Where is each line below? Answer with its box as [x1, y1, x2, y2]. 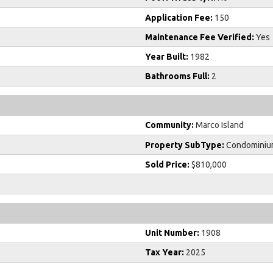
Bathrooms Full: [145, 71, 210, 82]
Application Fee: [145, 12, 213, 23]
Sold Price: [145, 159, 190, 169]
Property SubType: [145, 140, 224, 150]
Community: [145, 120, 194, 130]
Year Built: [145, 52, 188, 62]
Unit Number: [145, 228, 199, 238]
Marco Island [194, 120, 244, 130]
